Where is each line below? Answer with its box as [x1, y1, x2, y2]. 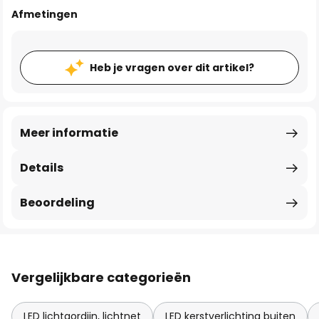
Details [20, 159, 63, 176]
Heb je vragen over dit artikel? [90, 61, 254, 75]
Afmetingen [11, 7, 78, 21]
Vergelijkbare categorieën [11, 268, 191, 286]
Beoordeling [20, 194, 95, 211]
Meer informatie [20, 125, 118, 141]
